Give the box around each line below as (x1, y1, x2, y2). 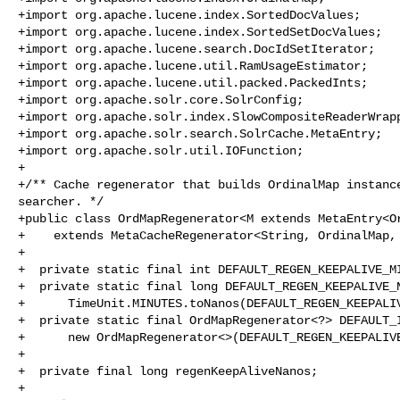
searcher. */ (18, 194, 104, 209)
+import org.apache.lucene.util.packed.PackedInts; (18, 75, 368, 90)
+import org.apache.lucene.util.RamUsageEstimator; (18, 58, 368, 73)
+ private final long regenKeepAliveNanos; (18, 363, 318, 379)
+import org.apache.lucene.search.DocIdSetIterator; (18, 41, 375, 56)
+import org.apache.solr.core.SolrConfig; (18, 92, 304, 107)
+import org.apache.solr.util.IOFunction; (18, 143, 304, 158)
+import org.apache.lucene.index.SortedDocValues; (18, 7, 361, 22)
